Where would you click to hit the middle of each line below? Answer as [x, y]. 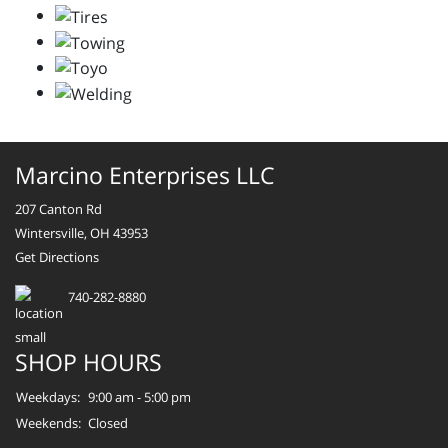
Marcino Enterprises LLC [145, 175]
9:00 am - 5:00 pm [139, 397]
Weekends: [48, 423]
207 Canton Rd [58, 209]
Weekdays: [48, 397]
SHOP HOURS [88, 362]
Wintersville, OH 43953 [81, 233]
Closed [108, 423]
